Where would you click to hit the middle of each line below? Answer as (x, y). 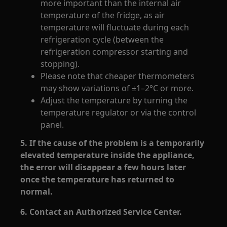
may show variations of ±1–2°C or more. (117, 88)
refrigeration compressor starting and (115, 52)
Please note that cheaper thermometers (118, 76)
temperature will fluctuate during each (115, 27)
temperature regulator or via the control (119, 112)
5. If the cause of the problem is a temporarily (112, 143)
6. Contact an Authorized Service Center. (101, 212)
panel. (52, 125)
